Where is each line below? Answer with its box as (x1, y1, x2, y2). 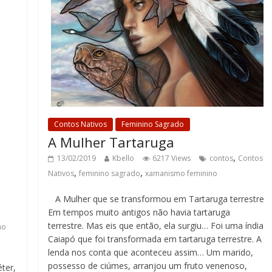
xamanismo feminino (145, 168, 218, 178)
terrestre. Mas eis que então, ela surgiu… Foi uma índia (48, 220, 264, 231)
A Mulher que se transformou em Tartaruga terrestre (48, 193, 265, 205)
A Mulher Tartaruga (48, 133, 175, 151)
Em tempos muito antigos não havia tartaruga (48, 206, 231, 218)
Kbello (112, 153, 135, 163)
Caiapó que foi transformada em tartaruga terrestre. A (48, 233, 262, 245)
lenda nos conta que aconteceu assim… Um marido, (48, 246, 254, 258)
